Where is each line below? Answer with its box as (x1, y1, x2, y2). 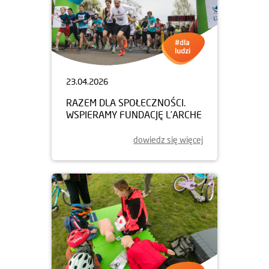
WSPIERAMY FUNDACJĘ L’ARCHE (66, 108, 202, 120)
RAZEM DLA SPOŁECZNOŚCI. (66, 96, 188, 108)
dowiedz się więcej (133, 134, 203, 145)
